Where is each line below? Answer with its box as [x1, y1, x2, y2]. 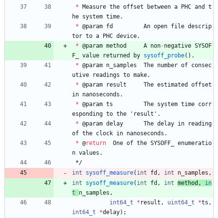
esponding [72, 110, 103, 117]
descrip [188, 22, 212, 30]
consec [191, 61, 212, 69]
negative [164, 42, 191, 49]
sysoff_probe [144, 52, 184, 59]
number [157, 61, 178, 69]
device [116, 32, 137, 39]
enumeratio [178, 139, 212, 146]
